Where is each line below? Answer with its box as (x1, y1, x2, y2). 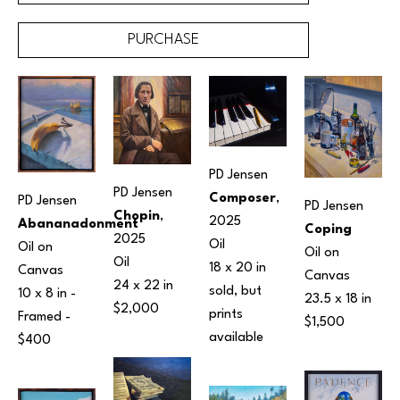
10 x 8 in (18, 287, 67, 302)
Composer (209, 191, 276, 205)
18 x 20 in (209, 261, 266, 275)
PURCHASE (128, 32, 200, 47)
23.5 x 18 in (304, 292, 371, 306)
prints (209, 307, 243, 321)
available (209, 330, 267, 345)
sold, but (209, 284, 262, 298)
